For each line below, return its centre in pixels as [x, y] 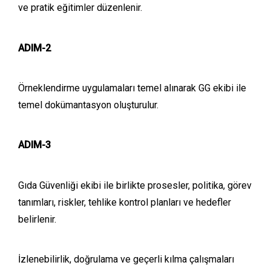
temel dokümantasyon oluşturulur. [88, 105]
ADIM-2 [34, 48]
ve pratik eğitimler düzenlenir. [80, 8]
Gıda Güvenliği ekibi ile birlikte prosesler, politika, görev [135, 185]
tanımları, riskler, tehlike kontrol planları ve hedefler [125, 202]
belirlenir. [37, 219]
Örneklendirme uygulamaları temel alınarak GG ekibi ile [132, 88]
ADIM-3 [34, 145]
